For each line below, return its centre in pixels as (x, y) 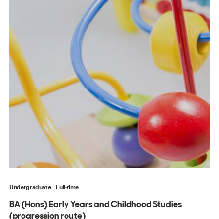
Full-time (67, 187)
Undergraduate (30, 187)
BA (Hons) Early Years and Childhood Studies (96, 204)
